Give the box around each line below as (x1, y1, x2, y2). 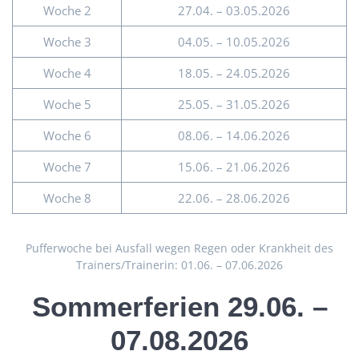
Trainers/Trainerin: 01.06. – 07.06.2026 (76, 257, 283, 273)
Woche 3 (42, 34, 91, 50)
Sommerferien (31, 291, 220, 323)
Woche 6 (42, 127, 91, 144)
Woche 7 (42, 159, 91, 175)
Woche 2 (42, 2, 91, 19)
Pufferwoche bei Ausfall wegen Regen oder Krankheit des (26, 240, 333, 256)
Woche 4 (42, 65, 91, 82)
